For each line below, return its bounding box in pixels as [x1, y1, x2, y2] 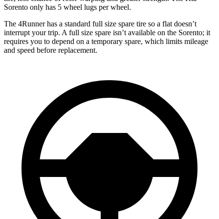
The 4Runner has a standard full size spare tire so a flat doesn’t [4, 19, 197, 28]
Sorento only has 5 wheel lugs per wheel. [4, 2, 131, 11]
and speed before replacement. [4, 45, 97, 54]
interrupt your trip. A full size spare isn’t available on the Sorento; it [4, 28, 210, 37]
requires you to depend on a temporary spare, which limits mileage [4, 37, 208, 45]
